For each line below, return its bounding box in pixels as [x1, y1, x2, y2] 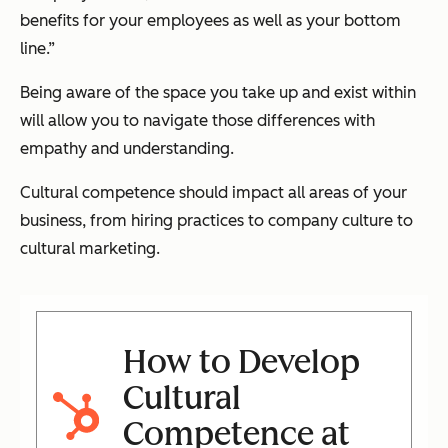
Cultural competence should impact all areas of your [20, 183, 407, 203]
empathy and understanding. [20, 139, 234, 159]
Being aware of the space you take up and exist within [20, 83, 416, 103]
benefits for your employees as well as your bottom [20, 11, 401, 31]
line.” [20, 39, 55, 59]
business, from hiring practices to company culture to [20, 211, 413, 231]
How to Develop [122, 343, 360, 382]
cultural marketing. [20, 239, 160, 259]
